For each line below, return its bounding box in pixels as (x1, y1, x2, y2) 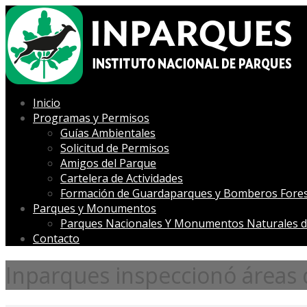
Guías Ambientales (60, 125, 156, 140)
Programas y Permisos (33, 110, 149, 125)
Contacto (33, 231, 79, 246)
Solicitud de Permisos (60, 140, 169, 156)
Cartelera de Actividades (60, 171, 183, 186)
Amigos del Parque (60, 156, 156, 171)
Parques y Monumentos (33, 201, 156, 216)
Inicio (33, 95, 60, 110)
